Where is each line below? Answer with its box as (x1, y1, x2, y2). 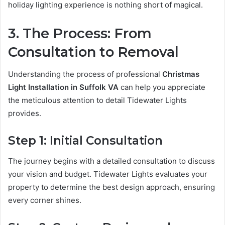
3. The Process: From (8, 25, 152, 42)
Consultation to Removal (8, 43, 179, 60)
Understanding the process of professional (8, 69, 162, 79)
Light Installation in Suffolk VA (8, 82, 119, 92)
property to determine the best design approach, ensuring (8, 182, 215, 192)
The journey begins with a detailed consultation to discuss (8, 156, 215, 166)
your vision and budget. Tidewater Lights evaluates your (8, 169, 207, 179)
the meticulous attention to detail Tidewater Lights (8, 95, 187, 105)
